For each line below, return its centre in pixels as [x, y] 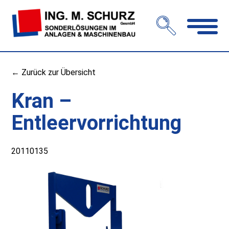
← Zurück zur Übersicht [54, 72]
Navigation [205, 47]
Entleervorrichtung [97, 123]
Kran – [42, 101]
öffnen [199, 58]
